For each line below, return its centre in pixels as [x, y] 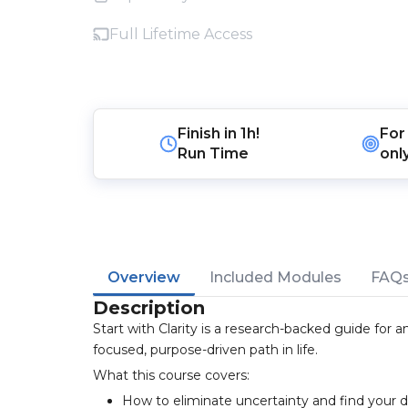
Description [149, 308]
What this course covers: [171, 375]
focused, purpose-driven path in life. [205, 350]
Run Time [214, 153]
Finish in [209, 133]
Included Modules [275, 277]
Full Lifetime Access [181, 34]
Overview [144, 277]
